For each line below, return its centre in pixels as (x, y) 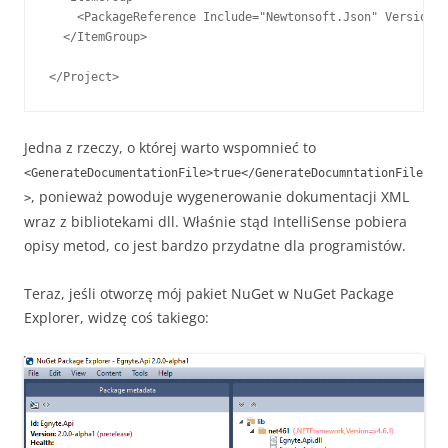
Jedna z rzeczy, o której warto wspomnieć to (170, 147)
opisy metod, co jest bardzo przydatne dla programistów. (215, 245)
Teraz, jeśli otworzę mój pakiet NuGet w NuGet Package (209, 293)
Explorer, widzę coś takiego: (116, 317)
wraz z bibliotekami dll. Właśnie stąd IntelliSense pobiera (215, 221)
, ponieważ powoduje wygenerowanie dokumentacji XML (220, 196)
